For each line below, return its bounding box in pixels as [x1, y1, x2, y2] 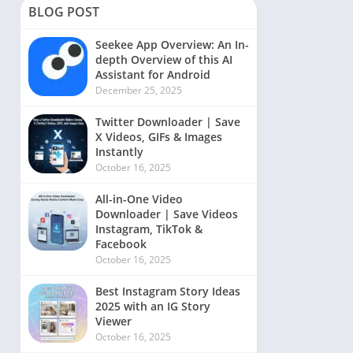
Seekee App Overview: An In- [95, 37, 249, 52]
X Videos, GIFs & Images [95, 129, 222, 144]
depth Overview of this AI [95, 52, 232, 67]
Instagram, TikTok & [95, 221, 203, 236]
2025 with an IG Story [95, 299, 210, 314]
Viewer [95, 314, 132, 329]
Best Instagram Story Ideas [95, 284, 240, 299]
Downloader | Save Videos [95, 206, 238, 221]
